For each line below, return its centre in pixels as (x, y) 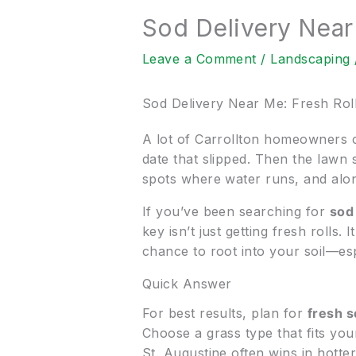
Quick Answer (187, 284)
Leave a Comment (199, 59)
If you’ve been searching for (236, 212)
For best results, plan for (224, 313)
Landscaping (310, 59)
